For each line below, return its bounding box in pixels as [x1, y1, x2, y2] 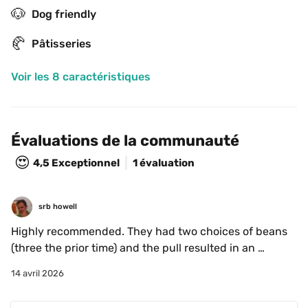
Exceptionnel [52, 157, 120, 169]
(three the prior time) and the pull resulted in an [11, 241, 255, 254]
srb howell [38, 202, 77, 211]
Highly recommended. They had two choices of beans [11, 225, 287, 238]
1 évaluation [133, 157, 195, 169]
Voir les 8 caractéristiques [11, 70, 151, 83]
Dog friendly [32, 7, 96, 21]
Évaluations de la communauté [11, 131, 239, 150]
